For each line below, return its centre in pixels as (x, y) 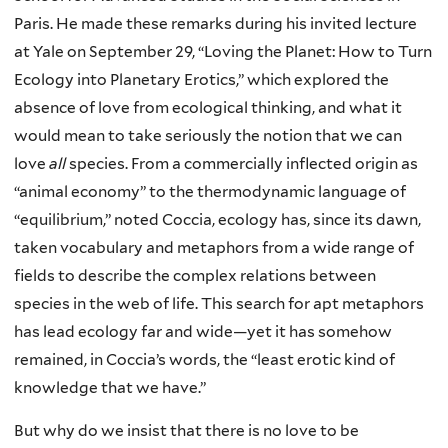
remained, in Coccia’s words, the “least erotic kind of (204, 359)
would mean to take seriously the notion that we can (208, 135)
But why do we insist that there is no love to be (186, 431)
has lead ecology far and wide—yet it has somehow (203, 331)
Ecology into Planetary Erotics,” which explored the (201, 79)
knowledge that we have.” (110, 387)
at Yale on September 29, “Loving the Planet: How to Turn (223, 51)
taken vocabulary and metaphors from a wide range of (214, 247)
